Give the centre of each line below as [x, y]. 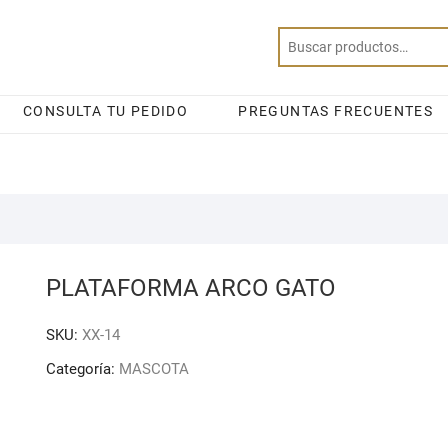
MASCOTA [154, 369]
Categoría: [82, 369]
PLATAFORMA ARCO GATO [191, 288]
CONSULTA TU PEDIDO [106, 111]
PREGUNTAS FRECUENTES [336, 111]
